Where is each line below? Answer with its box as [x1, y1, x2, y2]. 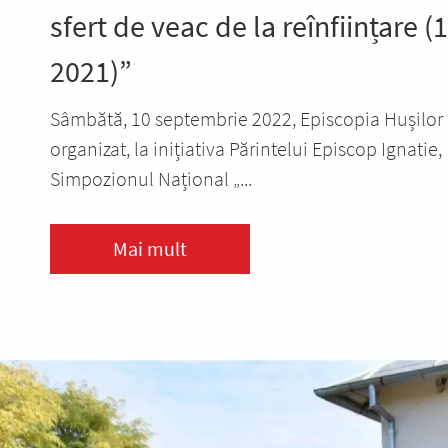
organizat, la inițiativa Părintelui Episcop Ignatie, [50, 136, 442, 161]
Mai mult [113, 236, 187, 261]
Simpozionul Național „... [50, 166, 252, 191]
